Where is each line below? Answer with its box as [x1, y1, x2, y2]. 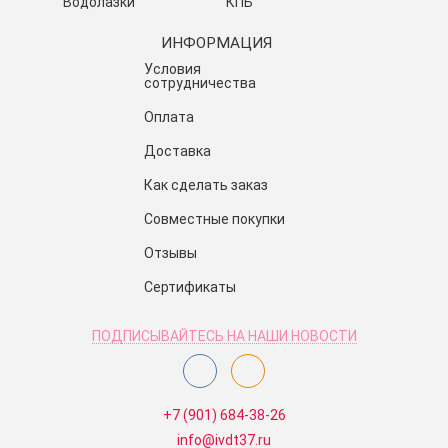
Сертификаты [144, 279, 236, 296]
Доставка [144, 143, 211, 160]
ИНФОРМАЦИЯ [161, 34, 272, 53]
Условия [144, 61, 201, 78]
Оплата [144, 109, 194, 126]
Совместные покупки [144, 211, 285, 228]
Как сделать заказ [144, 177, 268, 194]
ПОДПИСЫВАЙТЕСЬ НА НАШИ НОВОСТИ [91, 328, 357, 345]
